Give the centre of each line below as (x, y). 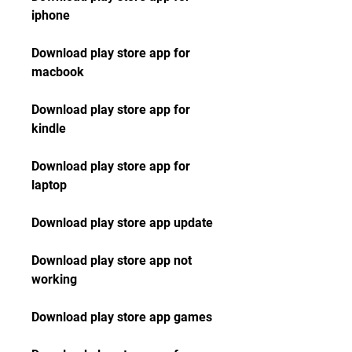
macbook (58, 72)
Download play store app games (122, 317)
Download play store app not (112, 260)
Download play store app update (122, 223)
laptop (49, 185)
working (54, 279)
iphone (51, 15)
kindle (49, 128)
